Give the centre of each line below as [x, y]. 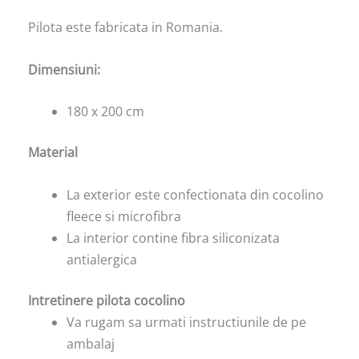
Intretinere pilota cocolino [107, 300]
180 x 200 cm [105, 112]
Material [53, 153]
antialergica [102, 259]
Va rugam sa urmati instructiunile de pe [186, 322]
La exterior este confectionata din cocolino [195, 194]
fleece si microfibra [124, 216]
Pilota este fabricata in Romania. [125, 28]
